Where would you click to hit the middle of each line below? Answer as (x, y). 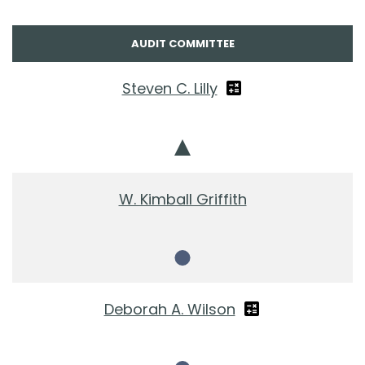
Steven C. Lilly (169, 89)
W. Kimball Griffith (182, 200)
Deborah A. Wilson (169, 310)
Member (207, 276)
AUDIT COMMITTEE (182, 44)
